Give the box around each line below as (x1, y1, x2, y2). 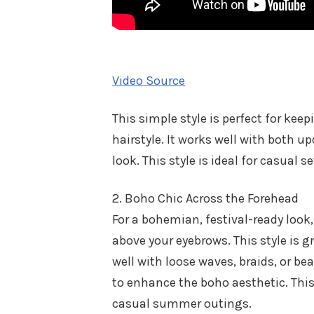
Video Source (112, 72, 185, 88)
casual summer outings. (112, 295, 252, 311)
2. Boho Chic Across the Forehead (112, 190, 299, 206)
